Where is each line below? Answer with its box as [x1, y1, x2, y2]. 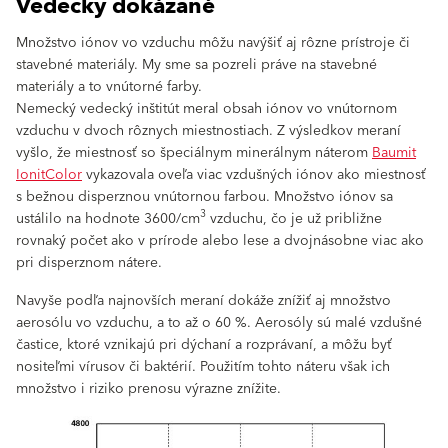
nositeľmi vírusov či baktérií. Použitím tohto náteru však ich [16, 354, 390, 379]
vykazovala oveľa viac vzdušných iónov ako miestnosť [82, 162, 426, 187]
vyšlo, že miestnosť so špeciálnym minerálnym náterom [16, 140, 372, 165]
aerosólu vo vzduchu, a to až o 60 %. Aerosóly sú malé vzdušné [16, 310, 422, 335]
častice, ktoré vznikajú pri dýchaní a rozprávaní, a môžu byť [16, 332, 392, 357]
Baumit [372, 140, 416, 165]
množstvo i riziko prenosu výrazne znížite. [16, 376, 281, 401]
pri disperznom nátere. [16, 250, 162, 275]
